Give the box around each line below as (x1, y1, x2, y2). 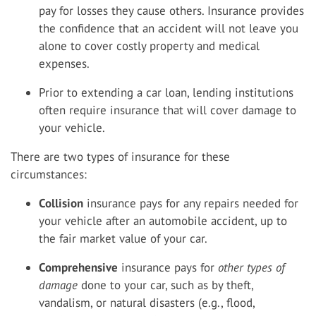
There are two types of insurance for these (11, 149, 230, 164)
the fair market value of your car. (39, 231, 207, 246)
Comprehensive (39, 260, 118, 275)
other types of (218, 260, 285, 275)
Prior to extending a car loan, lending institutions (39, 85, 293, 100)
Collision (39, 195, 83, 211)
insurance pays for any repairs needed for (83, 195, 298, 211)
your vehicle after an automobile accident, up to (39, 213, 287, 229)
